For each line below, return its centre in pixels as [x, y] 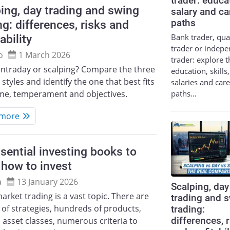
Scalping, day [200, 187]
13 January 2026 [48, 181]
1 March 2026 [45, 55]
